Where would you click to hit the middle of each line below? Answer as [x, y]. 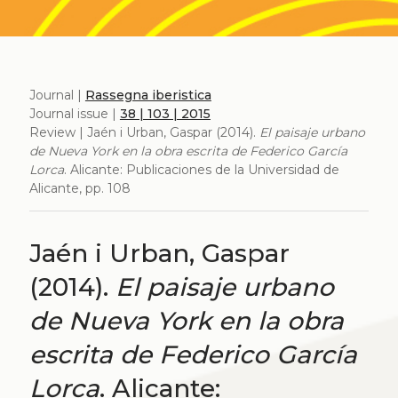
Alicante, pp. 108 [80, 189]
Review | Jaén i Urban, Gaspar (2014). [144, 133]
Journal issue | [74, 114]
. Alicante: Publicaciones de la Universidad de [201, 170]
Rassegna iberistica [148, 96]
